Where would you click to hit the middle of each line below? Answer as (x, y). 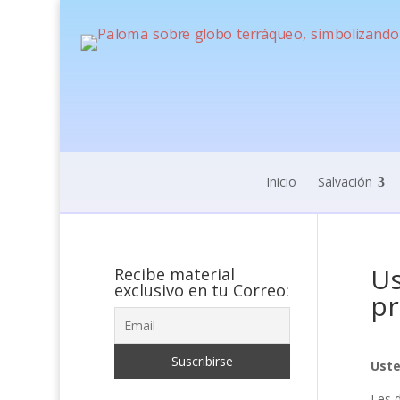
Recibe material (174, 274)
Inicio (281, 182)
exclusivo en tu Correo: (201, 290)
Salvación (345, 182)
